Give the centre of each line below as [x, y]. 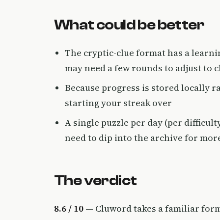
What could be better [129, 25]
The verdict [96, 180]
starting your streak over [118, 103]
